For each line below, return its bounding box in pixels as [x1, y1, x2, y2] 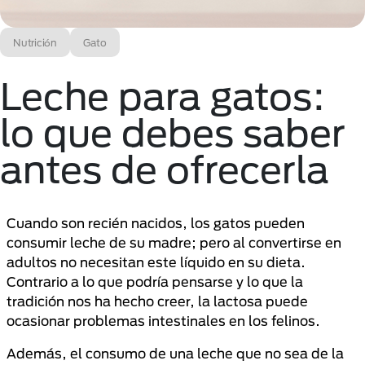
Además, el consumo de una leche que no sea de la [7, 345, 344, 361]
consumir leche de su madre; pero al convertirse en [7, 235, 341, 250]
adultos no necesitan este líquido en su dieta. [7, 254, 306, 270]
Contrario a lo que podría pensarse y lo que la [7, 274, 303, 289]
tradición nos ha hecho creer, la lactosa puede [7, 293, 308, 309]
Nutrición [13, 37, 57, 48]
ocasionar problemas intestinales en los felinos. [7, 313, 320, 328]
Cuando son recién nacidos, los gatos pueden [7, 215, 305, 231]
